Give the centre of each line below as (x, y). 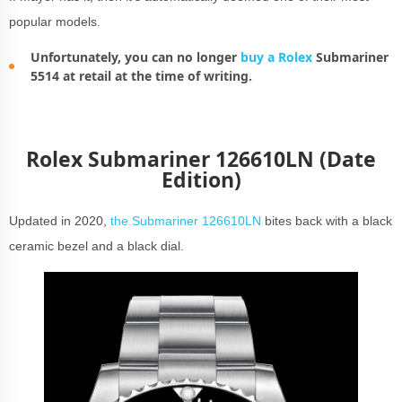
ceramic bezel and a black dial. (96, 246)
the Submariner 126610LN (186, 221)
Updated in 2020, (60, 221)
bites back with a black (327, 221)
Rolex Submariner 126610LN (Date (201, 159)
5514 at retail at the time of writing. (143, 76)
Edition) (201, 180)
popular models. (55, 22)
